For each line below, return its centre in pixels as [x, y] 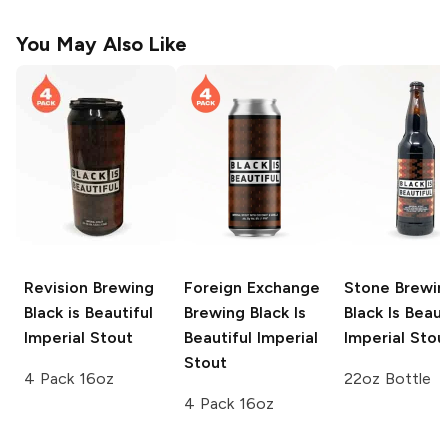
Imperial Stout [78, 337]
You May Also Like [102, 44]
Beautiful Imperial [251, 337]
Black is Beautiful [88, 312]
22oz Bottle [387, 378]
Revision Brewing [89, 287]
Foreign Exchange [252, 287]
